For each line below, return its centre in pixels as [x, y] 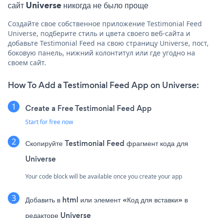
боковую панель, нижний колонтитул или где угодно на [101, 53]
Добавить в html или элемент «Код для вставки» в [107, 200]
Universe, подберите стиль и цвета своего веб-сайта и [99, 33]
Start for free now [49, 122]
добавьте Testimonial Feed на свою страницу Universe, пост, [108, 43]
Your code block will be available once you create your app [104, 176]
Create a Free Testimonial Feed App [89, 108]
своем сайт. [27, 62]
